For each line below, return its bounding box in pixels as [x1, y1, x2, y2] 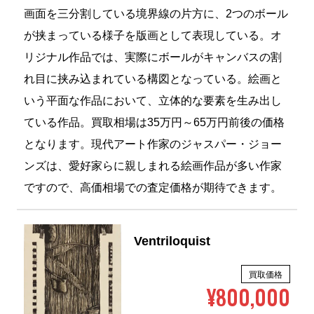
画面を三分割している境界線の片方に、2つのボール [23, 8, 288, 20]
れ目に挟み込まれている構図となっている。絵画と [23, 73, 282, 86]
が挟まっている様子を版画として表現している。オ [23, 29, 282, 42]
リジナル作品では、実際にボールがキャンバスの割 [23, 51, 282, 64]
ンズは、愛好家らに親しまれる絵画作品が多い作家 [23, 160, 282, 172]
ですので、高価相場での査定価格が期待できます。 [23, 182, 282, 194]
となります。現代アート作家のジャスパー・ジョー [23, 138, 282, 151]
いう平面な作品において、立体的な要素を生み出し [23, 95, 282, 107]
